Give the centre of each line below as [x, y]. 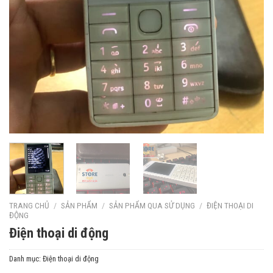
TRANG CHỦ [29, 206]
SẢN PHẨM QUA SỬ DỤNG [152, 206]
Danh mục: [26, 259]
